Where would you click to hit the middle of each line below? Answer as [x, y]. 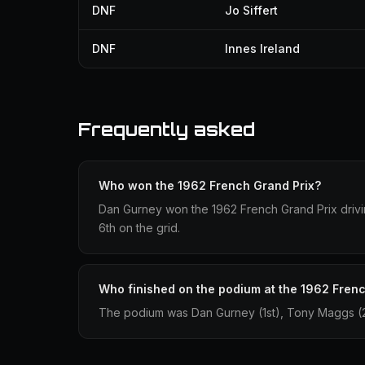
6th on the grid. [139, 228]
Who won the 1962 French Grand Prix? [210, 185]
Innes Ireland [262, 48]
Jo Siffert [251, 10]
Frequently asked [167, 129]
